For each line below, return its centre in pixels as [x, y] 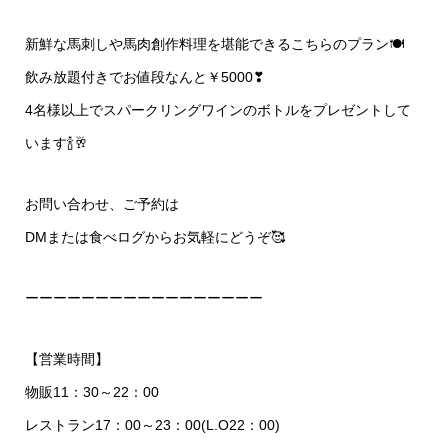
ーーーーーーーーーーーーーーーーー [143, 297]
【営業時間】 [66, 358]
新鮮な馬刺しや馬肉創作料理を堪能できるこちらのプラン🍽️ [214, 43]
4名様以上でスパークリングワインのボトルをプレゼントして [217, 109]
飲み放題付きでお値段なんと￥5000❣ [144, 76]
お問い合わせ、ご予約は [101, 203]
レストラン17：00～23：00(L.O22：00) [152, 424]
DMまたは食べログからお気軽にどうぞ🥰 [154, 236]
